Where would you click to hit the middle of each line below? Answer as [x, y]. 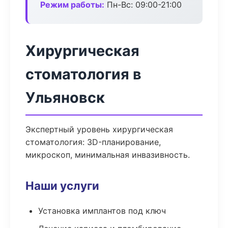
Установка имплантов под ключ [102, 211]
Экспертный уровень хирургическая [99, 129]
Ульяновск [65, 97]
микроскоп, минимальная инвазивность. [108, 155]
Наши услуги [62, 186]
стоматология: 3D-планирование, [93, 142]
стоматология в [83, 74]
